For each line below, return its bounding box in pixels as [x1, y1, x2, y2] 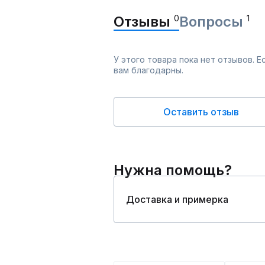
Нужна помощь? [114, 161, 232, 179]
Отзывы [114, 13, 174, 30]
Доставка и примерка [126, 193, 228, 205]
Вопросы [179, 13, 247, 30]
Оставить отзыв [163, 106, 239, 118]
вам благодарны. [114, 65, 183, 75]
